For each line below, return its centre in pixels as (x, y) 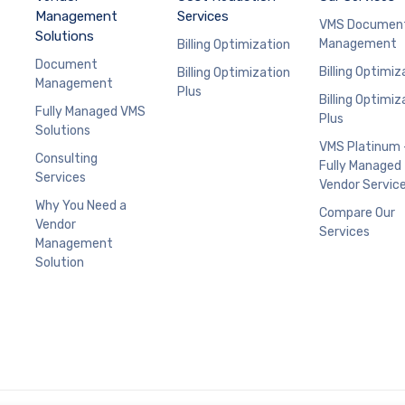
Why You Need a (81, 205)
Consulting (66, 158)
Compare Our (357, 212)
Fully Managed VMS (90, 111)
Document (66, 64)
